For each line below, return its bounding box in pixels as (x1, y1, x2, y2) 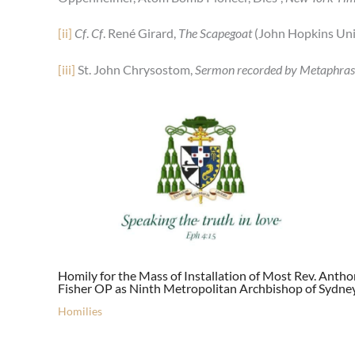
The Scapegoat (178, 25, 252, 41)
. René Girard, (103, 25, 178, 41)
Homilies (58, 303, 102, 318)
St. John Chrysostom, (75, 62, 195, 78)
